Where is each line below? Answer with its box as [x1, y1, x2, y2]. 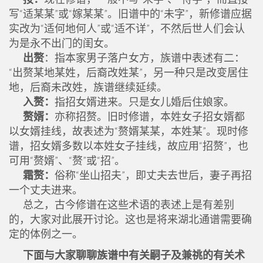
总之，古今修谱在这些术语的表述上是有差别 [21, 198, 234, 211]
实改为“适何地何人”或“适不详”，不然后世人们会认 [9, 22, 245, 35]
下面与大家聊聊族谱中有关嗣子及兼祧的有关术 [9, 248, 245, 261]
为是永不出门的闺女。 [9, 36, 114, 49]
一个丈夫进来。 [9, 183, 83, 196]
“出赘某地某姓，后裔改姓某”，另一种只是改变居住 [9, 66, 248, 79]
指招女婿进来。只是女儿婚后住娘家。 [55, 95, 234, 108]
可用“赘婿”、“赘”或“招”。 [9, 154, 125, 167]
